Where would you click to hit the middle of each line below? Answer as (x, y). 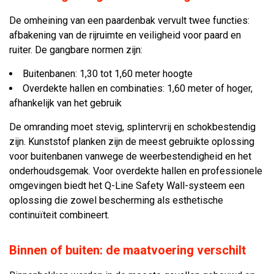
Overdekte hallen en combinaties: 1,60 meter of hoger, (138, 88)
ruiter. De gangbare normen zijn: (76, 50)
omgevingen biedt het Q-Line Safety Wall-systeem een (127, 186)
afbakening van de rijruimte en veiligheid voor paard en (125, 35)
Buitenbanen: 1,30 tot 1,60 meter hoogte (108, 74)
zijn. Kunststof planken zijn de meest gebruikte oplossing (132, 142)
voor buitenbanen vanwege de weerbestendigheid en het (130, 156)
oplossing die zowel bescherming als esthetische (116, 200)
